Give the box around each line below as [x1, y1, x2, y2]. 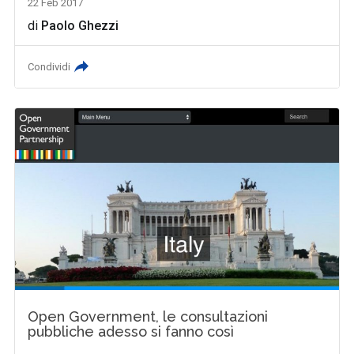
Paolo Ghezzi [41, 18, 119, 33]
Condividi [28, 61, 71, 73]
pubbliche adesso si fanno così [28, 323, 235, 341]
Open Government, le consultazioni [28, 308, 269, 326]
